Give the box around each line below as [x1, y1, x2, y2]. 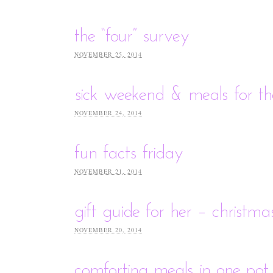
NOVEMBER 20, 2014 [74, 225, 142, 234]
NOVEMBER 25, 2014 [74, 49, 142, 58]
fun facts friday [74, 144, 183, 163]
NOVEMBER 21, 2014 [74, 166, 142, 175]
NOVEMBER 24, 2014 [74, 108, 142, 117]
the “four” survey [74, 27, 190, 46]
